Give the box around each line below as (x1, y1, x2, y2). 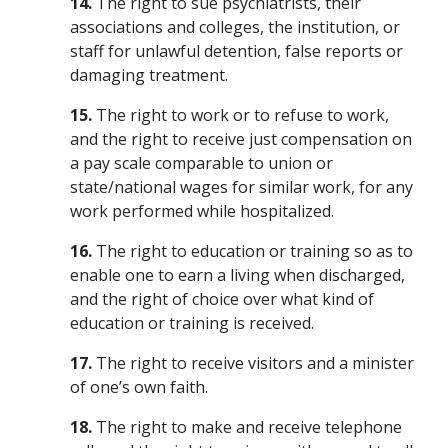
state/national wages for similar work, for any (70, 175, 413, 198)
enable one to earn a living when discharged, (70, 263, 405, 286)
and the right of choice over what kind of (70, 287, 374, 310)
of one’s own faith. (70, 375, 208, 398)
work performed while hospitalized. (70, 199, 334, 222)
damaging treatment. (70, 63, 228, 86)
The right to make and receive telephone (92, 415, 402, 438)
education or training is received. (70, 311, 314, 334)
